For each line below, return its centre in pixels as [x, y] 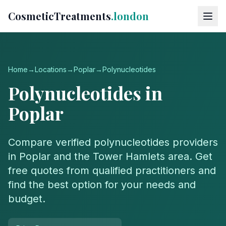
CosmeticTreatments [60, 16]
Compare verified [51, 142]
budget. [27, 199]
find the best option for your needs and [102, 185]
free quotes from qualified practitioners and [112, 171]
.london [130, 16]
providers [194, 142]
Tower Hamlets [129, 156]
